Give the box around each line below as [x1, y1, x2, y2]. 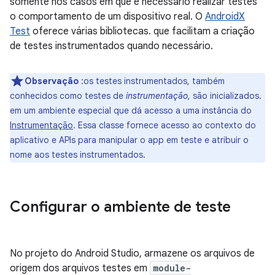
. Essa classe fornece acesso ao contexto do [73, 120, 256, 131]
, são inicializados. [188, 90, 261, 101]
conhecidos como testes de [10, 90, 126, 101]
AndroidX [205, 10, 245, 23]
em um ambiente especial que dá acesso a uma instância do [10, 105, 252, 116]
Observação [25, 76, 79, 87]
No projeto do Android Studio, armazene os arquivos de [10, 247, 255, 260]
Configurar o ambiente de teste [10, 198, 231, 216]
